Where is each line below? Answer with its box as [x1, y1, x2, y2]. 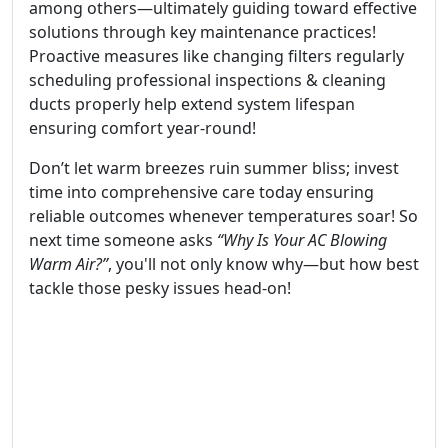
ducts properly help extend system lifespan [29, 93, 355, 115]
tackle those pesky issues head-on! [29, 277, 291, 299]
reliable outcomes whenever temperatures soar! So [29, 205, 418, 227]
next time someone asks [29, 229, 217, 251]
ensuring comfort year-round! [29, 117, 256, 139]
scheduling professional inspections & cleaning [29, 69, 386, 91]
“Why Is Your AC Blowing [217, 229, 387, 251]
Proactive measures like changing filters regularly [29, 45, 404, 67]
